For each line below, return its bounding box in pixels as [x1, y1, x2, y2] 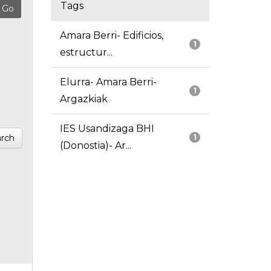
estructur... [59, 47, 113, 59]
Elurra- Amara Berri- [59, 76, 157, 88]
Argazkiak [59, 93, 108, 105]
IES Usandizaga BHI [59, 123, 154, 135]
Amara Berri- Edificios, [59, 30, 163, 42]
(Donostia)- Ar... [59, 140, 131, 152]
